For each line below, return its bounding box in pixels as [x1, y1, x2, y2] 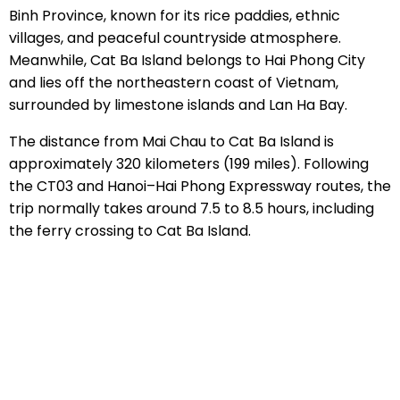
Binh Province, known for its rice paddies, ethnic [8, 4, 340, 26]
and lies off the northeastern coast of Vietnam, [8, 71, 338, 93]
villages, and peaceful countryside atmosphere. [8, 27, 341, 48]
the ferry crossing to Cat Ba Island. [8, 220, 251, 241]
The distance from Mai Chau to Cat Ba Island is [8, 130, 334, 152]
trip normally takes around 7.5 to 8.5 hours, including [8, 197, 374, 219]
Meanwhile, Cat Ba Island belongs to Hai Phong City [8, 49, 365, 71]
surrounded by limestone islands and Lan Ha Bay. [8, 94, 347, 115]
